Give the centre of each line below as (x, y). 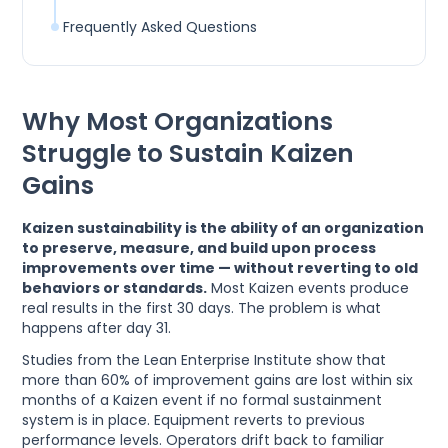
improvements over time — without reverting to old (220, 268)
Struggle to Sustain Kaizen (188, 154)
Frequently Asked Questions (160, 27)
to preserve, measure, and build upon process (199, 248)
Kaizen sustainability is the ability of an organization (223, 228)
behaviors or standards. (115, 288)
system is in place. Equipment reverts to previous (194, 420)
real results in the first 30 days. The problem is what (202, 308)
